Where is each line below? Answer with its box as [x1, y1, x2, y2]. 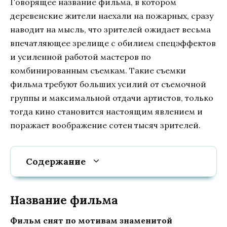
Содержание [26, 155, 86, 167]
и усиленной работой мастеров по [10, 51, 151, 62]
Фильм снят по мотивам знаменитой [10, 215, 172, 226]
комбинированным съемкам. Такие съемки [10, 65, 186, 75]
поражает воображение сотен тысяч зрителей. [10, 120, 201, 130]
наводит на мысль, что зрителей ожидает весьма [10, 24, 211, 34]
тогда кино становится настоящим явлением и [10, 106, 203, 117]
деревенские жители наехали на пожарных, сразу [10, 10, 213, 21]
